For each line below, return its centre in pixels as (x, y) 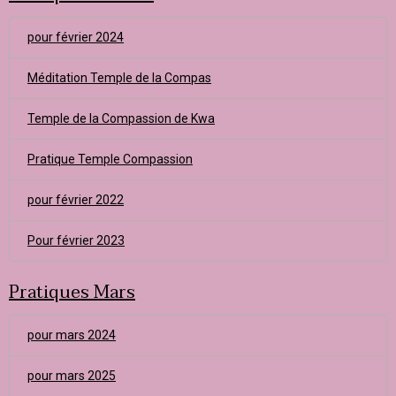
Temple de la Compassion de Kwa (121, 118)
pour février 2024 (76, 37)
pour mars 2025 (72, 376)
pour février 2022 (76, 200)
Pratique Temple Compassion (110, 159)
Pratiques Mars (72, 293)
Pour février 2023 (76, 240)
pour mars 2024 (72, 335)
